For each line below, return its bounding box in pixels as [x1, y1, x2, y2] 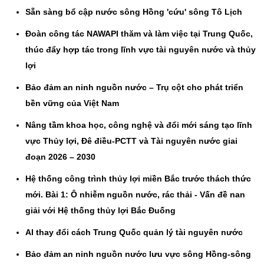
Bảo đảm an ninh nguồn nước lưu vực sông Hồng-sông [25, 249, 251, 259]
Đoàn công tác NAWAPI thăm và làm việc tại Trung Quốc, [25, 29, 253, 38]
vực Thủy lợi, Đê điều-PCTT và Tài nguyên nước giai [25, 136, 237, 146]
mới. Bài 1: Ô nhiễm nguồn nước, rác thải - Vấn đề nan [25, 190, 245, 199]
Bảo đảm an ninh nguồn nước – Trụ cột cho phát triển [25, 82, 243, 92]
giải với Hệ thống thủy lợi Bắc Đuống [25, 206, 176, 215]
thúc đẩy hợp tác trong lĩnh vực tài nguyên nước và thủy [25, 45, 256, 54]
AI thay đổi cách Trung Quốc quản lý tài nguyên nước [25, 227, 243, 237]
